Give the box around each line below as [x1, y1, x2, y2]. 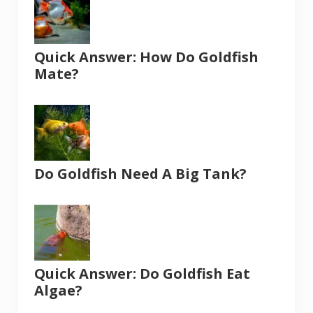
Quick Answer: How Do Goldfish [34, 48, 259, 67]
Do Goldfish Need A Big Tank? [34, 164, 247, 184]
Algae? [34, 281, 82, 300]
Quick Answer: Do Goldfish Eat [34, 264, 250, 284]
